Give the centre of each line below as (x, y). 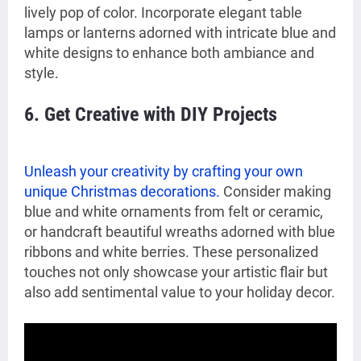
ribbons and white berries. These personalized (171, 252)
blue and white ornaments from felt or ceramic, (174, 212)
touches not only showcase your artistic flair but (176, 272)
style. (41, 73)
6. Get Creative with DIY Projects (151, 115)
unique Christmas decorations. (122, 192)
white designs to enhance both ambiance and (169, 53)
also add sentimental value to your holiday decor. (180, 293)
